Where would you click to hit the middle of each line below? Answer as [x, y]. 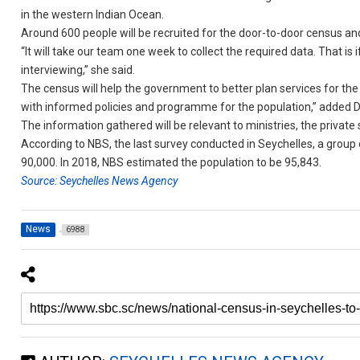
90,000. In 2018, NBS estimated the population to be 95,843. [174, 162]
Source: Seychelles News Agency [100, 181]
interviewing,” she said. [78, 70]
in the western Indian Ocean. [93, 14]
